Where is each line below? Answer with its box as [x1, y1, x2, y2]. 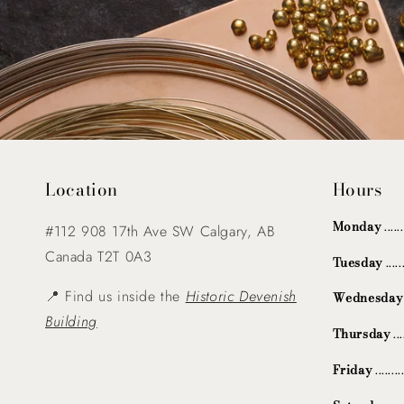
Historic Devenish [185, 285, 297, 307]
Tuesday [332, 252, 386, 271]
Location [45, 176, 119, 203]
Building [45, 310, 97, 332]
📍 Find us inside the [45, 285, 186, 307]
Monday [332, 216, 381, 235]
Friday [332, 361, 372, 380]
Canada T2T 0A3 [45, 245, 152, 267]
